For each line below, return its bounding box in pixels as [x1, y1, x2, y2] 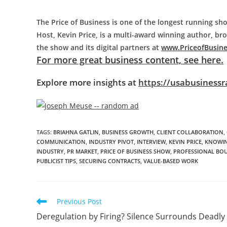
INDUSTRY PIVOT [89, 138, 134, 146]
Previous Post [57, 197, 102, 207]
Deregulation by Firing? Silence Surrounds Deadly [36, 211, 225, 222]
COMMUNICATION [36, 138, 86, 146]
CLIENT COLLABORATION [157, 128, 223, 136]
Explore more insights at [36, 77, 138, 89]
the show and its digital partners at [36, 43, 161, 53]
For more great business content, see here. [36, 54, 223, 66]
